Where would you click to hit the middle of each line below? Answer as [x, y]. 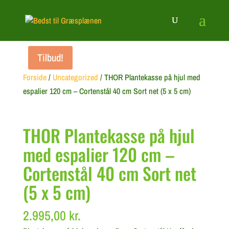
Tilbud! [50, 58]
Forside [35, 77]
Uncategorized [75, 77]
